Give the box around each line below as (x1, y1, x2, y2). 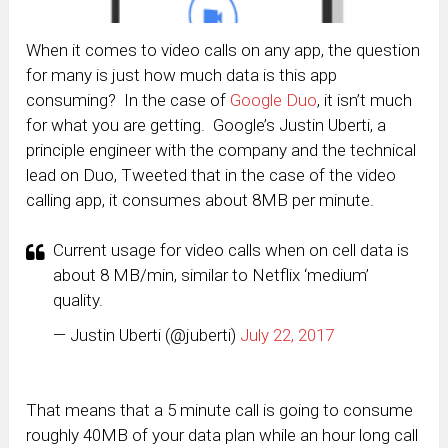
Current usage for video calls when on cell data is (53, 239, 410, 260)
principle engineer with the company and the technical (26, 139, 417, 160)
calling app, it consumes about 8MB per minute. (26, 189, 375, 210)
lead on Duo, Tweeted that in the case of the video (26, 164, 397, 185)
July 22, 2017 (240, 324, 335, 345)
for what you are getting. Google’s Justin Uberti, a (26, 114, 387, 135)
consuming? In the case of (26, 89, 231, 110)
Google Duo (230, 89, 318, 110)
